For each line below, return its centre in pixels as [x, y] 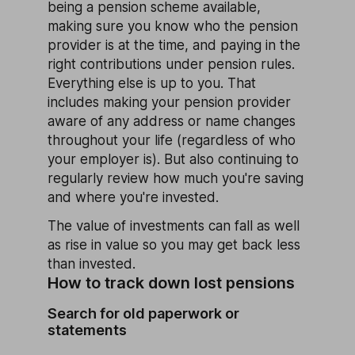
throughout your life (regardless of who [172, 140]
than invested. [92, 263]
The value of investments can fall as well [174, 225]
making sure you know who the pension [173, 26]
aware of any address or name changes [172, 121]
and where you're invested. [133, 197]
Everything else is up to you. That [152, 83]
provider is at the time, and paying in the [174, 45]
